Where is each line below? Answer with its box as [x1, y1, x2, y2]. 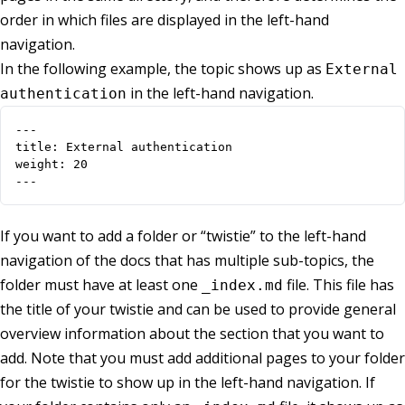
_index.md [202, 277, 283, 295]
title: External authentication [15, 140, 232, 155]
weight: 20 [15, 157, 88, 172]
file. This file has [283, 275, 394, 296]
